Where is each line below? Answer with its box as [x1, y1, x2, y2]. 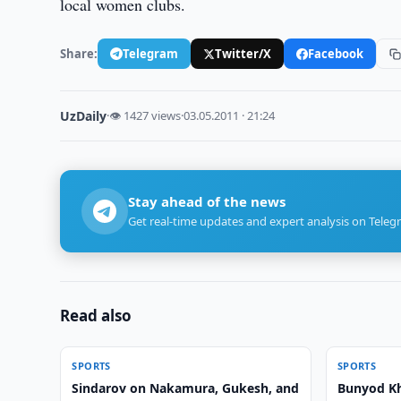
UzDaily [60, 107, 107, 124]
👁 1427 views [109, 107, 182, 124]
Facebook [308, 45, 364, 62]
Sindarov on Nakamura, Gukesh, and [72, 380, 300, 397]
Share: [60, 45, 98, 62]
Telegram [123, 45, 179, 62]
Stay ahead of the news [128, 192, 286, 210]
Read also [60, 305, 132, 326]
